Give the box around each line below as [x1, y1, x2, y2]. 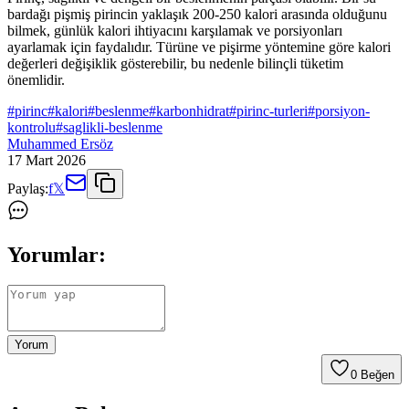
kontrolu [7, 119, 56, 135]
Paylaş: [7, 180, 48, 196]
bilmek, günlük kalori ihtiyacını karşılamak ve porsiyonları [7, 22, 342, 38]
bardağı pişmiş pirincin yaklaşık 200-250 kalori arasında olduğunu [7, 5, 387, 22]
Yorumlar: [7, 242, 106, 267]
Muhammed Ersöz [7, 135, 113, 152]
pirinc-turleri [236, 102, 308, 119]
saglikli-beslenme [63, 119, 163, 135]
